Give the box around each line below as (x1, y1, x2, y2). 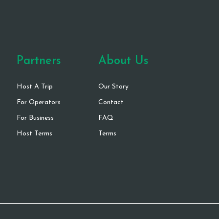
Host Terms (17, 130, 52, 137)
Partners (17, 55, 61, 67)
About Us (98, 55, 149, 67)
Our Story (98, 83, 129, 90)
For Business (17, 114, 54, 122)
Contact (98, 98, 124, 106)
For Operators (17, 98, 61, 106)
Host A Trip (17, 83, 53, 90)
